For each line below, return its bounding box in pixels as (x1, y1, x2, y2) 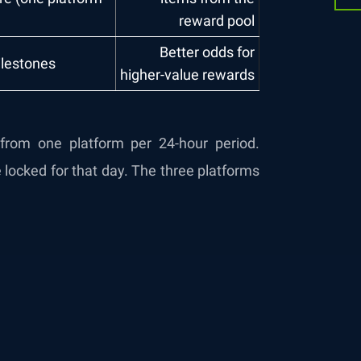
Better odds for (160, 44, 255, 60)
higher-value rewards (120, 66, 255, 83)
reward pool (179, 12, 255, 29)
